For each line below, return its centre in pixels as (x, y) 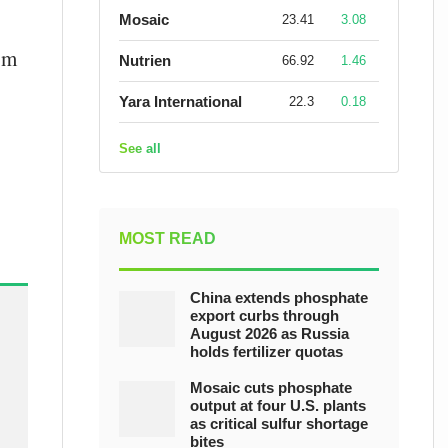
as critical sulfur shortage (279, 423)
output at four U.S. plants (278, 405)
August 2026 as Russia (269, 333)
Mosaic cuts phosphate (271, 387)
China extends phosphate (279, 297)
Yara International (180, 101)
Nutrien (145, 60)
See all (140, 148)
